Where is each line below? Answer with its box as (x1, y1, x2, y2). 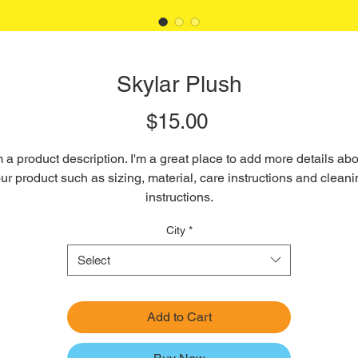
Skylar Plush (116, 70, 242, 97)
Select (78, 253, 110, 267)
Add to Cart (146, 308, 212, 324)
